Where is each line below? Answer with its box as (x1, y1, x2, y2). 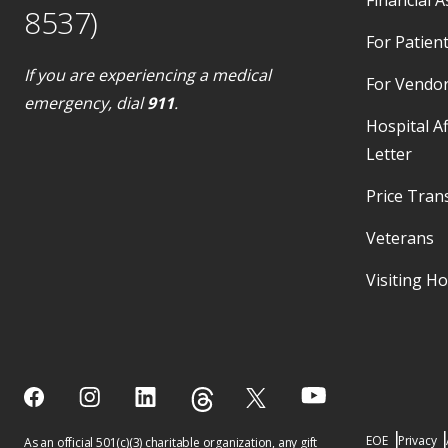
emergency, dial (24, 91, 147, 114)
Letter (366, 142, 413, 165)
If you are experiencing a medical (24, 63, 271, 86)
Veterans (366, 226, 435, 249)
